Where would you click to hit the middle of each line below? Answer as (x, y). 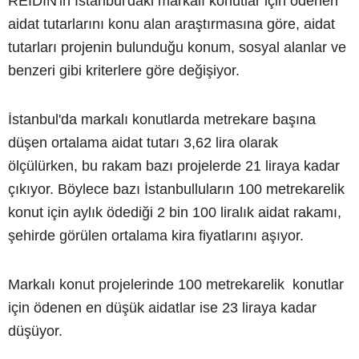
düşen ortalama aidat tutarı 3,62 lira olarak (143, 142)
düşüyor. (35, 331)
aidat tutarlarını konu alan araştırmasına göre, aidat (171, 24)
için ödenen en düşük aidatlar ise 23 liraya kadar (162, 307)
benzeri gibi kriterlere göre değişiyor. (124, 70)
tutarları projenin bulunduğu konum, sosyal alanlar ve (177, 47)
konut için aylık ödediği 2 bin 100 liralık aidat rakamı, (175, 212)
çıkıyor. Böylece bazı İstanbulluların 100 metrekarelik (176, 189)
